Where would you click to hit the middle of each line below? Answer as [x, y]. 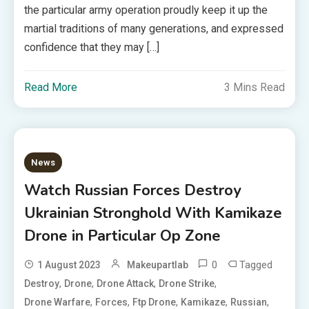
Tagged [256, 265]
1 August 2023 [69, 265]
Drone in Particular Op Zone [123, 236]
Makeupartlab [158, 265]
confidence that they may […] [92, 47]
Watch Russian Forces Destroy [133, 190]
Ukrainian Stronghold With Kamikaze [153, 213]
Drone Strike [187, 283]
